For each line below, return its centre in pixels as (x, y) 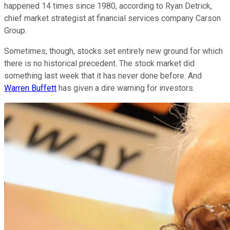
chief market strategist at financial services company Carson (112, 18)
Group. (15, 30)
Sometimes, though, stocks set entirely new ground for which (113, 51)
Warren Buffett (30, 88)
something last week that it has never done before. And (103, 75)
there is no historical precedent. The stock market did (99, 63)
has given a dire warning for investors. (126, 88)
